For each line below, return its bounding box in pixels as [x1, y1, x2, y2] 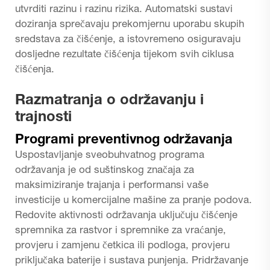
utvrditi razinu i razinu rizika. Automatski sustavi [15, 4, 233, 15]
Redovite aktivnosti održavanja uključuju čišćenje [15, 210, 237, 221]
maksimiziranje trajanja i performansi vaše [15, 180, 209, 191]
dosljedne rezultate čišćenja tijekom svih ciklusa [15, 49, 234, 60]
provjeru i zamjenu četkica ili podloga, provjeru [15, 240, 230, 251]
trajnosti [15, 110, 72, 125]
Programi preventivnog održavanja [15, 133, 233, 147]
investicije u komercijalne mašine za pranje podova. [15, 195, 252, 206]
